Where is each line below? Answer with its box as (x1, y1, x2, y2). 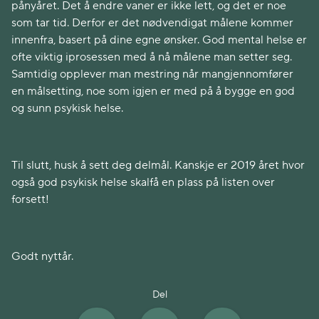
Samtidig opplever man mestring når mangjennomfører (11, 67, 293, 81)
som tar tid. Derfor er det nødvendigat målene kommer (11, 16, 293, 30)
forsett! (11, 192, 49, 206)
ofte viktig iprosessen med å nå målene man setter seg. (11, 50, 292, 64)
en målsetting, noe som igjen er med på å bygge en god (11, 84, 295, 98)
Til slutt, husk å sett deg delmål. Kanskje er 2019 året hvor (11, 158, 305, 172)
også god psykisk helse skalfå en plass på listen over (11, 175, 275, 189)
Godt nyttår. (11, 249, 73, 263)
